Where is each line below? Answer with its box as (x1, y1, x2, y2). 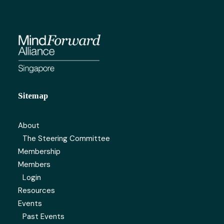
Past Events (22, 211, 64, 221)
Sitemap (18, 91, 48, 100)
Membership (18, 146, 60, 156)
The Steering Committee (22, 133, 110, 143)
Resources (18, 185, 55, 195)
